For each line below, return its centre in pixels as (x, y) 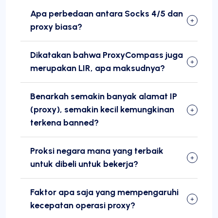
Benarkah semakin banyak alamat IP (104, 97)
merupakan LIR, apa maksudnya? (98, 68)
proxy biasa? (56, 27)
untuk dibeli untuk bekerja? (84, 164)
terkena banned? (64, 123)
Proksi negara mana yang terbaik (97, 151)
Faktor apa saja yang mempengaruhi (104, 192)
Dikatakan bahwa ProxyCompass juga (107, 55)
